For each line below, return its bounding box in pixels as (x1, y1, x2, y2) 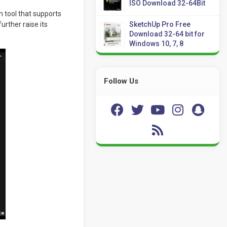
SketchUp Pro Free (129, 20, 191, 28)
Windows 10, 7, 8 (129, 40, 184, 48)
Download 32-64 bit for (129, 30, 205, 38)
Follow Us (104, 77, 139, 86)
